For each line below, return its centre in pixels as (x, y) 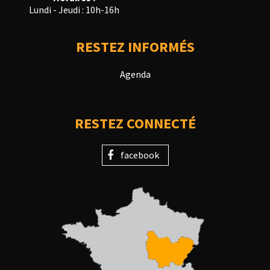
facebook (140, 155)
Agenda (135, 74)
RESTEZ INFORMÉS (135, 47)
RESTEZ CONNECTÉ (135, 124)
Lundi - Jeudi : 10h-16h (74, 10)
